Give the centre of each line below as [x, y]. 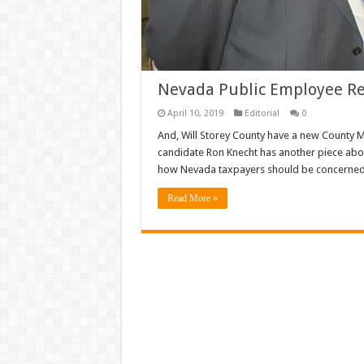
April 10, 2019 [195, 114]
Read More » [192, 199]
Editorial [262, 114]
